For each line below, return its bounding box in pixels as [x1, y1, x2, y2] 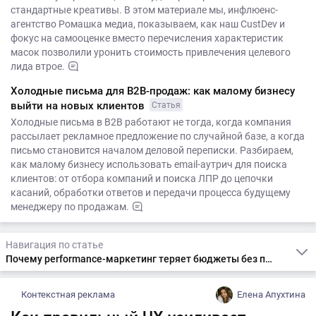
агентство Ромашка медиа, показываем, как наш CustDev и [11, 18, 285, 30]
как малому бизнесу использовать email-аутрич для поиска [11, 158, 287, 170]
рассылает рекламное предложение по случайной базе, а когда [11, 130, 305, 142]
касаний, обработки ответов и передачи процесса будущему [11, 186, 291, 198]
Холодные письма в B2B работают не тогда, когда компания [11, 116, 291, 128]
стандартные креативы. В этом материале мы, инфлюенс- [11, 4, 278, 16]
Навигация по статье [6, 238, 103, 250]
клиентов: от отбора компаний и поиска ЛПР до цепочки [11, 172, 273, 184]
